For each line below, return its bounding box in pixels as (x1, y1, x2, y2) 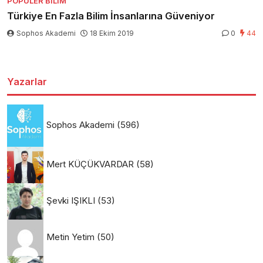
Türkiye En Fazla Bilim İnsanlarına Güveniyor (7, 10, 215, 22)
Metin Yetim (46, 231, 95, 242)
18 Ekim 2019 (90, 29, 134, 38)
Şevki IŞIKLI (46, 194, 95, 206)
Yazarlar (7, 76, 47, 88)
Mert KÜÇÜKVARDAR (46, 158, 134, 170)
